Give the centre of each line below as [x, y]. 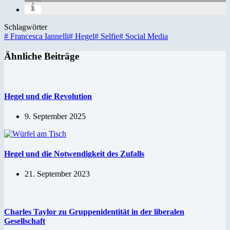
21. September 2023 [57, 174]
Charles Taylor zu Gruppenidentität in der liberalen [94, 212]
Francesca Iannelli [39, 36]
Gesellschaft [25, 221]
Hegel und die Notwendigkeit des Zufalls [74, 154]
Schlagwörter [26, 27]
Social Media [146, 36]
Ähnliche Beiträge [42, 56]
